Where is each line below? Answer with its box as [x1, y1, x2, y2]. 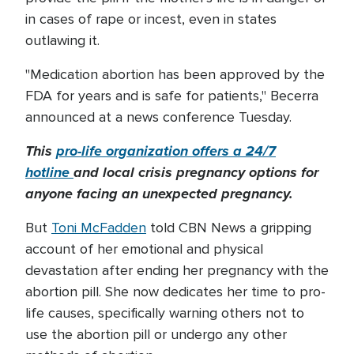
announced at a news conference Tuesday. [25, 108, 292, 126]
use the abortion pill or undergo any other [25, 326, 287, 343]
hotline [25, 162, 73, 183]
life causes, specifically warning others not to [25, 304, 304, 322]
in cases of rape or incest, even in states [25, 10, 277, 28]
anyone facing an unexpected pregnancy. [25, 183, 297, 204]
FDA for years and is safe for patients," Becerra [25, 87, 318, 104]
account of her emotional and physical [25, 240, 263, 258]
